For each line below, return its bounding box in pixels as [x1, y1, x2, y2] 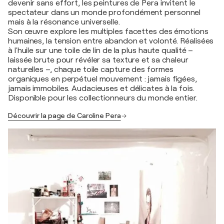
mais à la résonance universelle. [8, 17, 120, 27]
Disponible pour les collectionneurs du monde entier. [8, 93, 197, 103]
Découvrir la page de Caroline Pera [8, 111, 121, 120]
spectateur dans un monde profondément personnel [8, 8, 201, 17]
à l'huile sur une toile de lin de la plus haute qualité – [8, 46, 193, 55]
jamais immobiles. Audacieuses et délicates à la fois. [8, 84, 194, 93]
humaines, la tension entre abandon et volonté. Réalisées [8, 36, 214, 46]
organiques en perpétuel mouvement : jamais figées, [8, 74, 197, 84]
